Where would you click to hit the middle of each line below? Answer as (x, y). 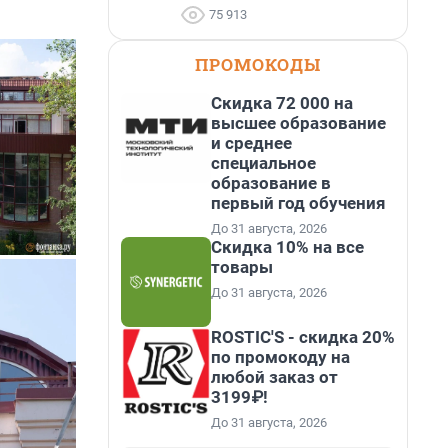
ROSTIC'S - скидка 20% (303, 337)
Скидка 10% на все (287, 247)
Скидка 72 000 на (282, 103)
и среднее (251, 143)
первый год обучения (298, 203)
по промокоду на (280, 357)
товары (242, 267)
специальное (263, 163)
